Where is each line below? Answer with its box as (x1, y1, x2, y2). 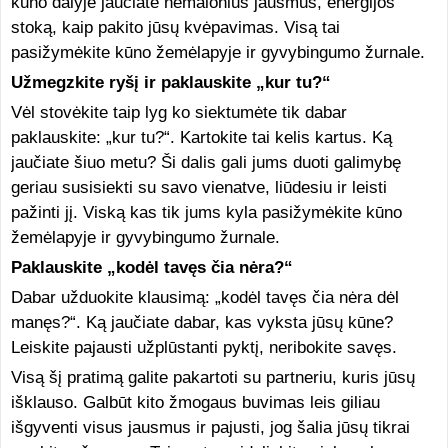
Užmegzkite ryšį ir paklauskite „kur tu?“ (10, 73, 331, 92)
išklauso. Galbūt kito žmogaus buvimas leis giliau (10, 393, 380, 412)
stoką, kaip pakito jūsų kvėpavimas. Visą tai (10, 18, 340, 37)
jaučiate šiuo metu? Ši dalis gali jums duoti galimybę (10, 153, 401, 172)
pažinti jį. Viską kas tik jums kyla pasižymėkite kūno (10, 203, 402, 222)
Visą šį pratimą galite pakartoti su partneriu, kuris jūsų (10, 368, 415, 387)
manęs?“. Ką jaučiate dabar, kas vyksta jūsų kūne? (10, 313, 393, 332)
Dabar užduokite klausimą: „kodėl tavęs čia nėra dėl (10, 288, 399, 307)
